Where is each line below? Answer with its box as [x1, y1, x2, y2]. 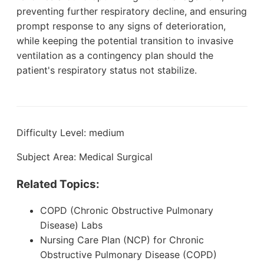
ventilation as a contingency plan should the [16, 49, 213, 61]
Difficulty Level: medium [16, 126, 124, 138]
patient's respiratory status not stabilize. [16, 64, 197, 76]
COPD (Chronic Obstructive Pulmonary [40, 204, 213, 217]
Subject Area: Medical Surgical [16, 150, 153, 163]
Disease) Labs [40, 219, 103, 232]
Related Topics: [16, 177, 100, 191]
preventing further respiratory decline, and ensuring [16, 5, 247, 17]
